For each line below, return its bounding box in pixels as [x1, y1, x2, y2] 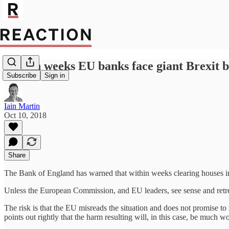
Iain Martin [4, 101, 40, 110]
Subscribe [7, 72, 36, 80]
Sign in [44, 72, 65, 80]
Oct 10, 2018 [4, 110, 47, 120]
